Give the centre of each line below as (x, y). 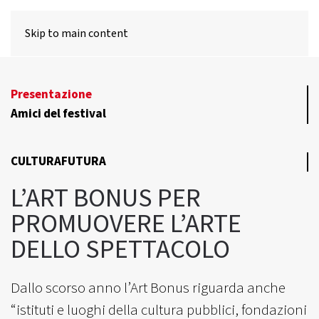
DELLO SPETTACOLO (120, 250)
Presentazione (51, 95)
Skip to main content (77, 33)
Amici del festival (58, 114)
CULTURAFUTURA (58, 162)
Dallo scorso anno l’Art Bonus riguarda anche (148, 288)
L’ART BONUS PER (106, 199)
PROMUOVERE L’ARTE (126, 224)
